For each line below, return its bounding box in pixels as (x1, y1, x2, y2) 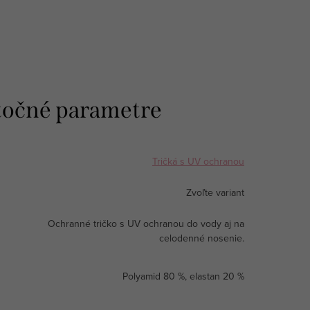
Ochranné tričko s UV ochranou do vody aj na (48, 216, 244, 230)
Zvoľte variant (186, 185, 244, 199)
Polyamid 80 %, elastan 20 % (122, 268, 244, 283)
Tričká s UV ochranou (152, 154, 244, 168)
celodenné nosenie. (159, 230, 244, 245)
